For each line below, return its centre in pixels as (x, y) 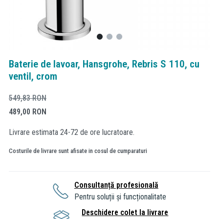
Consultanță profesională (116, 185)
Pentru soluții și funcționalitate (120, 197)
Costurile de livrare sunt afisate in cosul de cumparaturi (78, 151)
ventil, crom (33, 76)
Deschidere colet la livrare (125, 212)
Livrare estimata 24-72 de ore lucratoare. (72, 132)
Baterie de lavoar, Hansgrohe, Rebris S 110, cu (104, 64)
